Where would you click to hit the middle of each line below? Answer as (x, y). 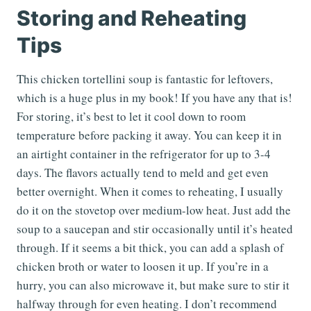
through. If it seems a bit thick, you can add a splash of (150, 247)
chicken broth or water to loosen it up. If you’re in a (143, 266)
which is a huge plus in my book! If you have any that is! (154, 97)
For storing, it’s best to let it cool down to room (131, 116)
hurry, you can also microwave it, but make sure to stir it (153, 285)
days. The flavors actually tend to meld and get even (143, 172)
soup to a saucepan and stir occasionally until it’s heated (155, 228)
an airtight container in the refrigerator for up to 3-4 (144, 153)
